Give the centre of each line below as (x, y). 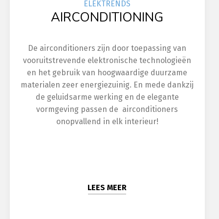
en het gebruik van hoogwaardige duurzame (107, 73)
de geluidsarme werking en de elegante (107, 97)
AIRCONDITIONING (107, 17)
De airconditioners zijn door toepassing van (107, 48)
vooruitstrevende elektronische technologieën (107, 60)
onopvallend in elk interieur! (107, 121)
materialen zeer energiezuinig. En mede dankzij (107, 85)
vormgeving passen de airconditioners (107, 109)
